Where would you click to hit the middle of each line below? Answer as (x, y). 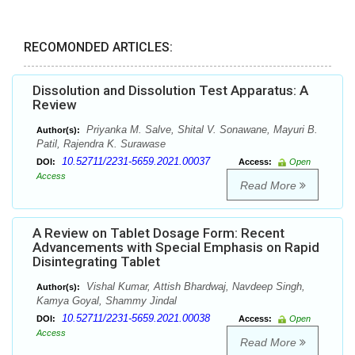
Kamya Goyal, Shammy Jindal (107, 301)
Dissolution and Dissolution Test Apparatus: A (170, 91)
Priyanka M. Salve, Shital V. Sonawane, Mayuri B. (200, 130)
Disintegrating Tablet (96, 262)
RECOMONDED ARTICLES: (98, 48)
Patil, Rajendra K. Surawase (101, 144)
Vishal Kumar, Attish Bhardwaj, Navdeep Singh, (194, 287)
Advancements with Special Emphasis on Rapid (176, 248)
